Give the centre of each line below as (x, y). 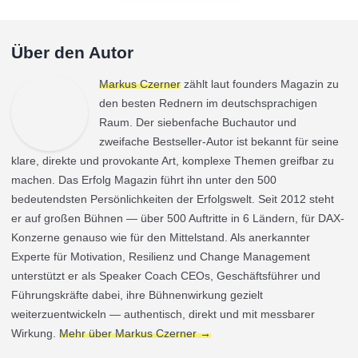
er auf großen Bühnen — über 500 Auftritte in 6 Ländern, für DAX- (178, 218)
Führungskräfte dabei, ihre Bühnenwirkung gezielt (137, 295)
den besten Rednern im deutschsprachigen (208, 103)
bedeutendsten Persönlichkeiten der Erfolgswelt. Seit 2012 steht (173, 199)
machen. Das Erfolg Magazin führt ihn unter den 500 (144, 180)
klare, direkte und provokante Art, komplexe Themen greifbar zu (173, 161)
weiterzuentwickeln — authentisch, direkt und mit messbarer (163, 314)
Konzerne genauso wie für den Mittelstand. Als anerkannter (161, 237)
